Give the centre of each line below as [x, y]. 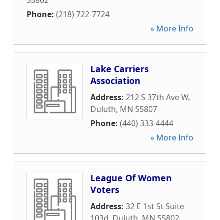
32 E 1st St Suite [155, 206]
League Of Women [131, 178]
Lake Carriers [120, 69]
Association [115, 81]
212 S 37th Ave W [157, 97]
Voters [105, 190]
